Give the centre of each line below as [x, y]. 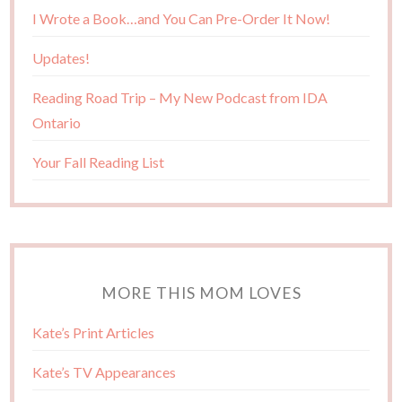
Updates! [61, 58]
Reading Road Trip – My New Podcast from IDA [180, 98]
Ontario [57, 123]
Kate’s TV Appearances [105, 372]
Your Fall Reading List [99, 162]
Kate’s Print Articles [94, 333]
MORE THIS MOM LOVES [201, 293]
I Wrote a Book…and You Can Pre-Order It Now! [182, 19]
